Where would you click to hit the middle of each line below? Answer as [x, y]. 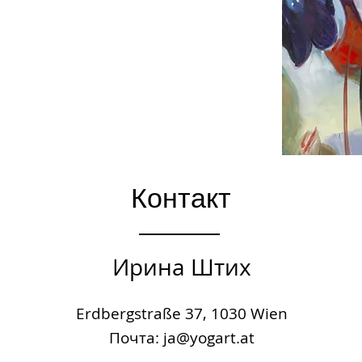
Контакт [181, 198]
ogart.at [226, 337]
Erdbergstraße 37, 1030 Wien [182, 313]
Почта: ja [143, 337]
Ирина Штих [182, 267]
